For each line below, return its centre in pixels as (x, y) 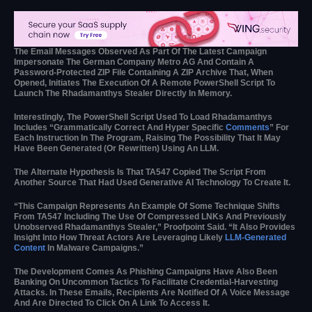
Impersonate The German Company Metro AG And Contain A (134, 62)
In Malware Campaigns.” (94, 248)
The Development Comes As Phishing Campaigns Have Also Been (146, 272)
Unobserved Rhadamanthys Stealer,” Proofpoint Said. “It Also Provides (155, 227)
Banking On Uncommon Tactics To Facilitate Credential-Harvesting (146, 282)
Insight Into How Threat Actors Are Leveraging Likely (119, 238)
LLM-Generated (256, 238)
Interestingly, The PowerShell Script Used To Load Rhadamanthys (143, 117)
